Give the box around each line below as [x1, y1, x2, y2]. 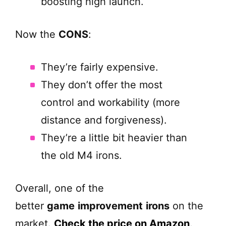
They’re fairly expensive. [41, 61, 158, 73]
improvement [78, 199, 143, 212]
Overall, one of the [15, 182, 104, 194]
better [15, 199, 47, 212]
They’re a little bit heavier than [41, 131, 187, 144]
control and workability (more [41, 96, 180, 108]
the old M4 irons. [41, 149, 122, 161]
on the [169, 199, 203, 212]
